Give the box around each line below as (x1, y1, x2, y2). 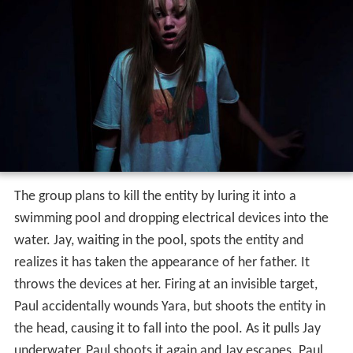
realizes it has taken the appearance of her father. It (13, 255, 310, 271)
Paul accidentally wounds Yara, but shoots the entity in (13, 299, 325, 315)
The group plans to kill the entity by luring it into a (13, 189, 296, 205)
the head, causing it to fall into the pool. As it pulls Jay (13, 321, 321, 337)
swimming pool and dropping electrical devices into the (13, 211, 329, 227)
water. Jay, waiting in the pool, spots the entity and (13, 233, 303, 249)
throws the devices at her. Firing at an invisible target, (13, 277, 318, 293)
